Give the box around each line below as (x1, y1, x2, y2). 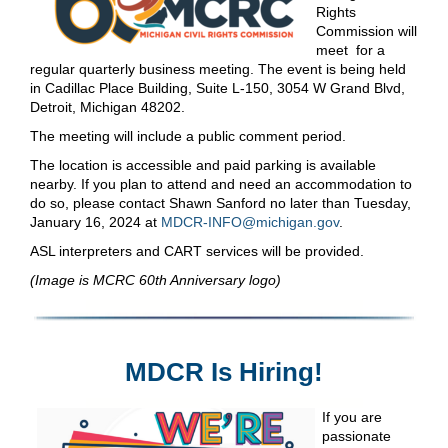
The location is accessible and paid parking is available (30, 157, 376, 174)
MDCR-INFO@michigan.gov (161, 214, 339, 231)
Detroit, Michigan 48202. (30, 99, 185, 116)
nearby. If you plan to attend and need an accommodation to (30, 176, 412, 193)
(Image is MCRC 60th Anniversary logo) (30, 272, 281, 289)
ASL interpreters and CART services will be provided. (30, 243, 364, 260)
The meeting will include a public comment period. (30, 128, 346, 145)
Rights (316, 4, 356, 21)
